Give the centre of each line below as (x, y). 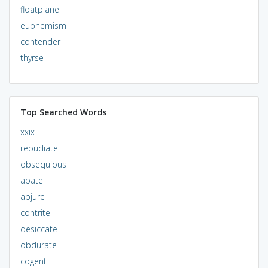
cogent (33, 261)
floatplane (39, 9)
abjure (32, 196)
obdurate (38, 245)
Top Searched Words (63, 112)
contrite (35, 212)
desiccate (39, 229)
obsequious (43, 164)
